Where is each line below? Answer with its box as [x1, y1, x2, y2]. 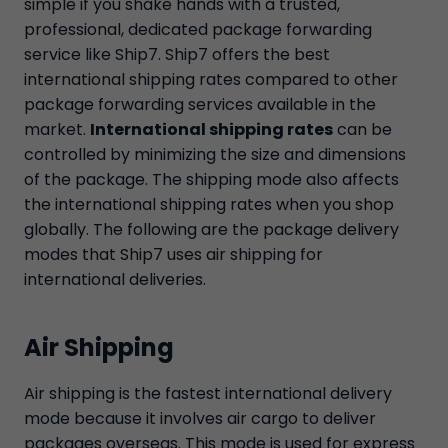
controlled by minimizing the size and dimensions [24, 143, 406, 166]
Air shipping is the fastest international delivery [24, 382, 392, 405]
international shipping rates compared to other [24, 68, 398, 91]
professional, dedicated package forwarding [24, 18, 372, 41]
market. [24, 118, 90, 141]
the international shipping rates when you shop [24, 193, 394, 216]
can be [333, 118, 392, 141]
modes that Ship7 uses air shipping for [24, 243, 323, 266]
